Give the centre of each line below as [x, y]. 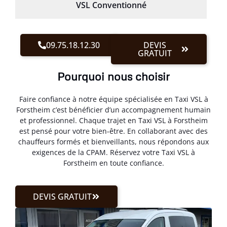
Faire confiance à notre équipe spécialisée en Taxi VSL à [113, 99]
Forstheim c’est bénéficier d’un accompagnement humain [113, 109]
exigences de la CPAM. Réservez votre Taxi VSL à [113, 152]
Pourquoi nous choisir [113, 76]
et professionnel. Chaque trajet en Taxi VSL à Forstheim [113, 120]
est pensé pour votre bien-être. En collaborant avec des [113, 131]
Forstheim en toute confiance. [113, 163]
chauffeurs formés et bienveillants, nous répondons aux [113, 141]
